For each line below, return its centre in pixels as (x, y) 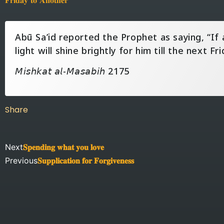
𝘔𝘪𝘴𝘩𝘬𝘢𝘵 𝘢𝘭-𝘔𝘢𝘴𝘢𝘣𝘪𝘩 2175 (72, 72)
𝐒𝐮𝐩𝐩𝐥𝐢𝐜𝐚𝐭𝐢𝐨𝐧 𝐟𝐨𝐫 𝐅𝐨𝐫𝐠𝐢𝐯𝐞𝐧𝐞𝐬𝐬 (86, 161)
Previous (21, 160)
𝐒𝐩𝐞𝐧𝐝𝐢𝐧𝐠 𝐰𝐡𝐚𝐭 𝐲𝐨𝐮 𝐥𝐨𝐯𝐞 (63, 148)
